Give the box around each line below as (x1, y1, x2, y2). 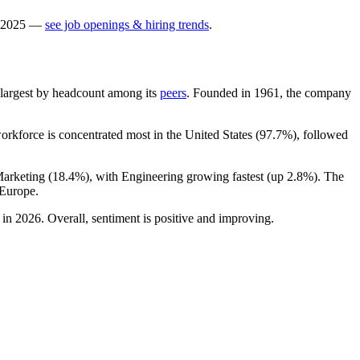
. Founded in (186, 85, 254, 100)
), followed (292, 127, 348, 141)
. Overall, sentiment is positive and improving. (41, 211, 274, 225)
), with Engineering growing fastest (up (85, 169, 287, 183)
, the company (280, 85, 351, 100)
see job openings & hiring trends (45, 17, 209, 31)
